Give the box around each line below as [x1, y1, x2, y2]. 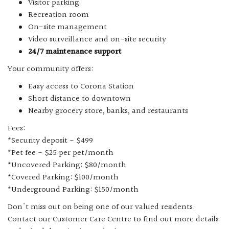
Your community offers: [8, 63, 93, 76]
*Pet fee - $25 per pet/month [8, 147, 113, 160]
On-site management [28, 21, 107, 34]
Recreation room [28, 9, 89, 22]
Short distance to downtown [28, 93, 131, 106]
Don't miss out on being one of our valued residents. [8, 201, 195, 214]
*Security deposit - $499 [8, 134, 93, 148]
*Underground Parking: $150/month [8, 184, 139, 197]
